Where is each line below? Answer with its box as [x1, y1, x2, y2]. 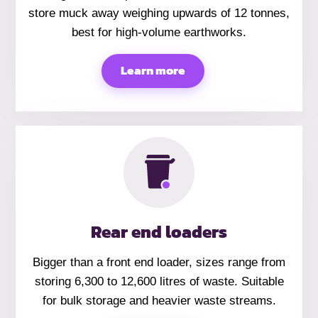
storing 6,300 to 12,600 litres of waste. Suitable [34, 274, 284, 288]
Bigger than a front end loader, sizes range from [33, 255, 285, 269]
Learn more [121, 62, 186, 80]
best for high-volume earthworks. [72, 26, 246, 40]
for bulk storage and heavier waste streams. [42, 293, 276, 307]
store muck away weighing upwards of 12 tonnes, [28, 6, 290, 21]
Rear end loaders [91, 219, 227, 245]
